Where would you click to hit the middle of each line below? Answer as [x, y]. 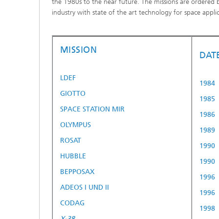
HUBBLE [73, 156]
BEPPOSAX [77, 172]
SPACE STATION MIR [92, 109]
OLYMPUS [76, 125]
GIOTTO [73, 93]
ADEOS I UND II [85, 187]
